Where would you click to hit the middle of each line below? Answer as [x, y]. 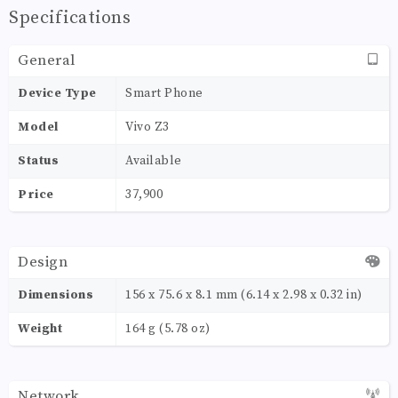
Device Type [57, 93]
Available [154, 160]
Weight [40, 328]
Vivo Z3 [147, 127]
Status [38, 160]
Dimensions [56, 295]
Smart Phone [164, 93]
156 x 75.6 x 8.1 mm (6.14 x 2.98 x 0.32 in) [244, 295]
